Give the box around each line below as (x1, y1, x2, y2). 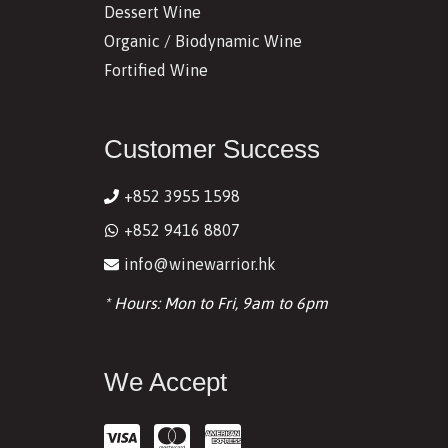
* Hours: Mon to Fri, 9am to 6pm (103, 294, 328, 313)
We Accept (103, 367, 227, 398)
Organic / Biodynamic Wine (103, 32, 302, 51)
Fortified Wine (103, 61, 208, 80)
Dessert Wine (103, 3, 201, 22)
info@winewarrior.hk (123, 255, 276, 274)
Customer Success (103, 134, 320, 165)
